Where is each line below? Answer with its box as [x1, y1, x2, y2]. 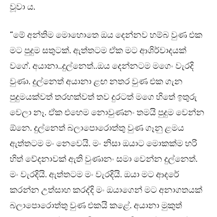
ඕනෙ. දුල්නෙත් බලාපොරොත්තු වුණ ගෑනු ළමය [10, 123, 184, 134]
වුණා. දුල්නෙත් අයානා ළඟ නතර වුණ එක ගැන [10, 76, 183, 87]
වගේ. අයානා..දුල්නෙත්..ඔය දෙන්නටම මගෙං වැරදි [10, 61, 194, 72]
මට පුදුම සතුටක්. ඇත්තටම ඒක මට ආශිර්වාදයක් [10, 45, 186, 56]
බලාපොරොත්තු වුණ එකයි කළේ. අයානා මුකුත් [10, 200, 182, 211]
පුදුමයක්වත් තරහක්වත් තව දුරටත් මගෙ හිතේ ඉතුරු [10, 92, 197, 103]
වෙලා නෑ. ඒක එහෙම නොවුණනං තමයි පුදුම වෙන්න [10, 107, 204, 118]
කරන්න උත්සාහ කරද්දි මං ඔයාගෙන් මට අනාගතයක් [10, 185, 202, 196]
